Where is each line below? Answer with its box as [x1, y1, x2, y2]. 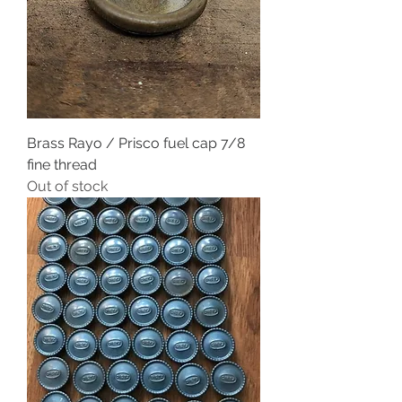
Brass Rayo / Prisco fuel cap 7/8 [27, 134, 245, 152]
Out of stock [27, 177, 108, 195]
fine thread [27, 155, 97, 173]
